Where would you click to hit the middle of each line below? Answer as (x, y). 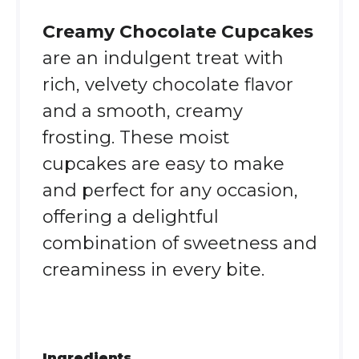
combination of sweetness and (179, 243)
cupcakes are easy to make (163, 164)
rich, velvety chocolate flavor (167, 85)
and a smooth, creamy (142, 111)
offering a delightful (130, 217)
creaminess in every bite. (153, 270)
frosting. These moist (136, 137)
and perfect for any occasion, (170, 190)
